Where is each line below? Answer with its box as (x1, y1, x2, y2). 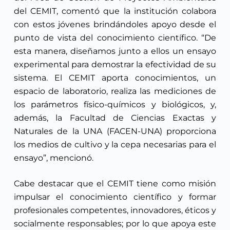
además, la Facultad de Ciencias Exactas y (13, 112, 217, 123)
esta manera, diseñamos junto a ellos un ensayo (13, 46, 217, 56)
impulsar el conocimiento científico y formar (13, 191, 217, 202)
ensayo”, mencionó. (13, 152, 93, 163)
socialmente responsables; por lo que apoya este (13, 218, 217, 228)
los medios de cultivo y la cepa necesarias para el (13, 139, 217, 149)
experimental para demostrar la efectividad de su (13, 59, 217, 69)
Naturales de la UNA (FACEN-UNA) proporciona (13, 126, 217, 136)
